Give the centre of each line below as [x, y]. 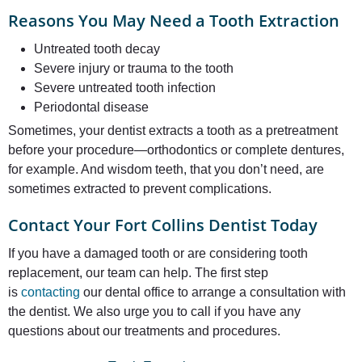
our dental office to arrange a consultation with [213, 292]
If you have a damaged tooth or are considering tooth [158, 253]
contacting [51, 292]
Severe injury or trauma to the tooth [134, 68]
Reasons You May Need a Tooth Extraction [174, 21]
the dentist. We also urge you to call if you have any [154, 311]
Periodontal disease [91, 107]
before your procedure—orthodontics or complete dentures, [176, 150]
